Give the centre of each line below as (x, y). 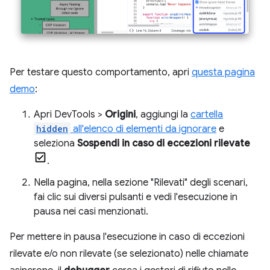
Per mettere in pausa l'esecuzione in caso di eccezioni (127, 237)
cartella (207, 114)
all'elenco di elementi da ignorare (143, 129)
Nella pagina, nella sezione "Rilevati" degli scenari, (141, 182)
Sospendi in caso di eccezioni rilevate (164, 143)
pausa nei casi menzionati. (91, 211)
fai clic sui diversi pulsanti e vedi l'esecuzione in (136, 197)
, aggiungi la (163, 114)
